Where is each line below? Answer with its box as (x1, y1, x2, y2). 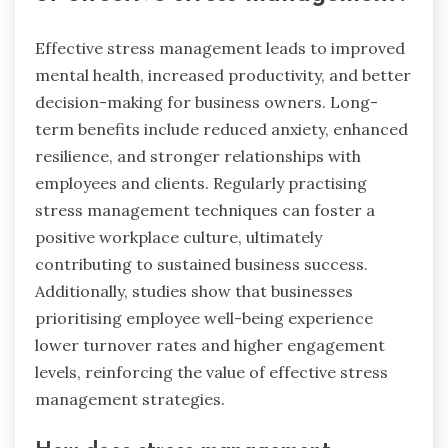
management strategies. (35, 388, 225, 409)
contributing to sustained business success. (35, 253, 368, 274)
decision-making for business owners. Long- (35, 91, 378, 112)
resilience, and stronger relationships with (35, 145, 361, 166)
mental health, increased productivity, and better (35, 64, 411, 85)
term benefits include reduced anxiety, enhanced (35, 118, 408, 139)
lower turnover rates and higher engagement (35, 334, 385, 355)
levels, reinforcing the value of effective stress (35, 361, 388, 382)
